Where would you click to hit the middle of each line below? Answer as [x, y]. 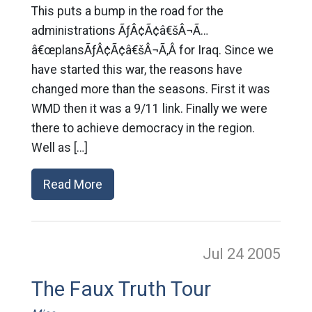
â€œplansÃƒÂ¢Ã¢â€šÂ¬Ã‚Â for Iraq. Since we [152, 50]
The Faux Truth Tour [121, 289]
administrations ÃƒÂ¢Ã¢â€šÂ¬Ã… [119, 31]
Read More [72, 184]
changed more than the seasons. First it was [150, 89]
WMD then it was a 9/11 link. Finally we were [149, 109]
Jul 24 [225, 254]
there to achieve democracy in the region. [143, 128]
